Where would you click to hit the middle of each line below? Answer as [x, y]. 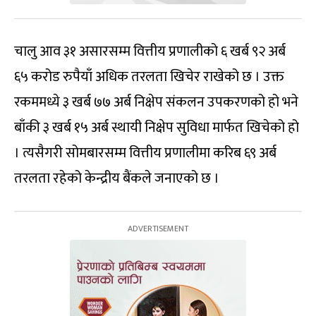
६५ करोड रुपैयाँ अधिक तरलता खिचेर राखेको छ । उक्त [149, 77]
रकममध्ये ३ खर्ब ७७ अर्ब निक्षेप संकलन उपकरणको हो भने [156, 103]
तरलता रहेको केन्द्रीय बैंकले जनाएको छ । [117, 179]
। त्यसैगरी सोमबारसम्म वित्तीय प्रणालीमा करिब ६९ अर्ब [145, 153]
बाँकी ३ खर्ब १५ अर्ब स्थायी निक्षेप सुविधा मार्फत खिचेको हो [157, 128]
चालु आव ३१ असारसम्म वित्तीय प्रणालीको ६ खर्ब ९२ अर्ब [150, 52]
